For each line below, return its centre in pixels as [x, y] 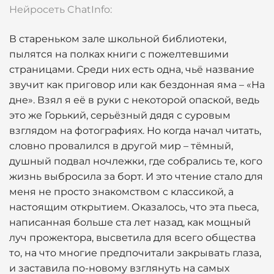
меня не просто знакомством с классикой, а [121, 192]
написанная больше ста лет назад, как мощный [130, 222]
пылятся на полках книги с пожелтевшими [119, 54]
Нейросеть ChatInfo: [61, 9]
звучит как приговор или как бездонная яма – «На [137, 85]
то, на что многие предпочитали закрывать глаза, [135, 253]
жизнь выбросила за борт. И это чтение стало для [136, 176]
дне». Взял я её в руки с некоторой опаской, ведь [134, 100]
